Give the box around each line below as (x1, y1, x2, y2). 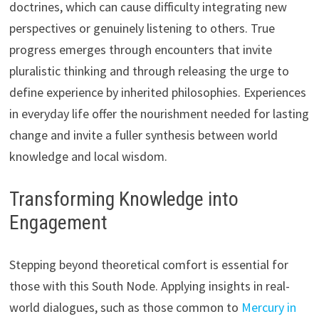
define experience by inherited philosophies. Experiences (9, 84, 306, 101)
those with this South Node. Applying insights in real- (9, 278, 290, 295)
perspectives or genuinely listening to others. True (9, 20, 275, 37)
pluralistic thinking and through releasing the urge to (9, 63, 289, 80)
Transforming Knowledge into (9, 187, 239, 211)
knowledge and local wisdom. (9, 148, 167, 165)
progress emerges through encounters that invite (9, 41, 272, 58)
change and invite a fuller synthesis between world (9, 127, 278, 144)
